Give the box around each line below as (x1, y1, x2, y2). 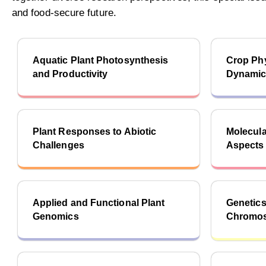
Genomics (33, 211, 79, 221)
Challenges (33, 140, 84, 150)
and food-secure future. (12, 7, 116, 18)
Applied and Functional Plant (33, 198, 165, 208)
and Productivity (33, 69, 108, 79)
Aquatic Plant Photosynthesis (33, 55, 169, 65)
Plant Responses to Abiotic (33, 126, 157, 137)
